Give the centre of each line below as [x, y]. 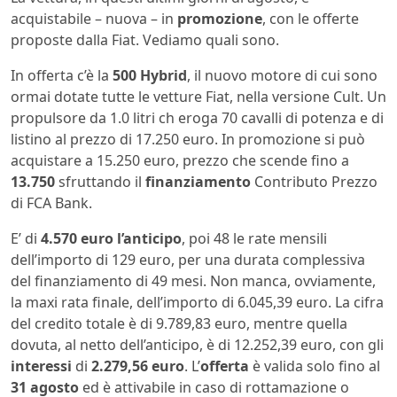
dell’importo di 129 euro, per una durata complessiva [188, 260]
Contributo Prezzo [314, 182]
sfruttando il [100, 182]
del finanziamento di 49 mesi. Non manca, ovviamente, [193, 281]
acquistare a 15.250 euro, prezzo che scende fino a [180, 161]
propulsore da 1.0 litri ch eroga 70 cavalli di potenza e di [197, 118]
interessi [41, 366]
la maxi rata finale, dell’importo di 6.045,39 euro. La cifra [197, 303]
